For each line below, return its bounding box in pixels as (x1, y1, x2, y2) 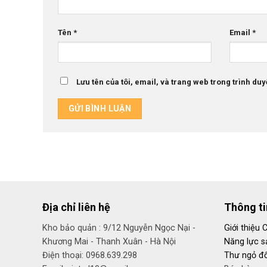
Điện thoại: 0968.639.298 (42, 250, 137, 260)
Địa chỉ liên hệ (42, 200, 110, 213)
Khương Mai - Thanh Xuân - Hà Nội (42, 236, 176, 247)
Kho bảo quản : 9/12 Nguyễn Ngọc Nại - (42, 222, 195, 233)
